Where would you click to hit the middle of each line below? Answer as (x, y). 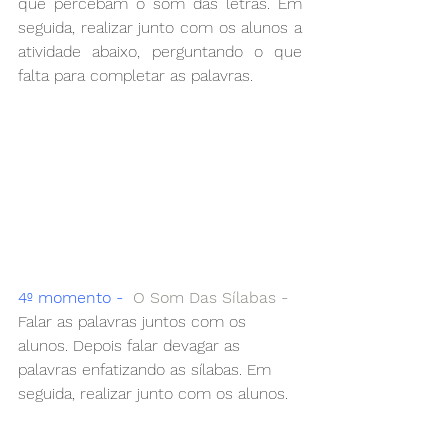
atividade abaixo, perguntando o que (160, 51)
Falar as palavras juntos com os (134, 321)
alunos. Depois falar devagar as (131, 345)
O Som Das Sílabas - (205, 297)
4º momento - (70, 297)
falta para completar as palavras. (138, 75)
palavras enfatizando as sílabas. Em (147, 369)
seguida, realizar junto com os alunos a (160, 27)
